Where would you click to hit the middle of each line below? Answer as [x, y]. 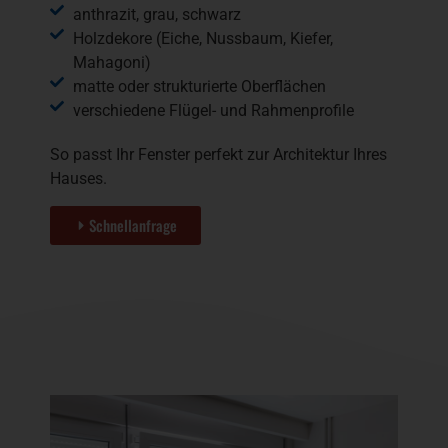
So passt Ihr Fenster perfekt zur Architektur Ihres [218, 155]
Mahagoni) [111, 63]
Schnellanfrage [133, 224]
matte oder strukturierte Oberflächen [199, 87]
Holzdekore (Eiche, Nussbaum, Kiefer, [202, 39]
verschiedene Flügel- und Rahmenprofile [213, 111]
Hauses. [78, 179]
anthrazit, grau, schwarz [156, 15]
